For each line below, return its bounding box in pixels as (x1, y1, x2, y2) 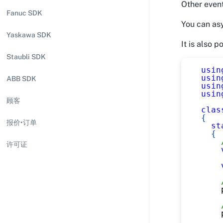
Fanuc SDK (6, 9, 42, 17)
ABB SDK (6, 75, 36, 83)
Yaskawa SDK (6, 31, 51, 39)
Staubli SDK (6, 53, 46, 61)
